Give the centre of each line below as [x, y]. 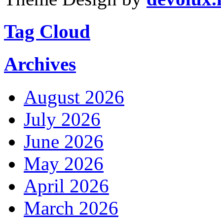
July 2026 [62, 119]
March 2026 [71, 208]
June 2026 [64, 141]
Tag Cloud [47, 32]
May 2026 [64, 163]
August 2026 [74, 97]
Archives [40, 64]
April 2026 [66, 185]
